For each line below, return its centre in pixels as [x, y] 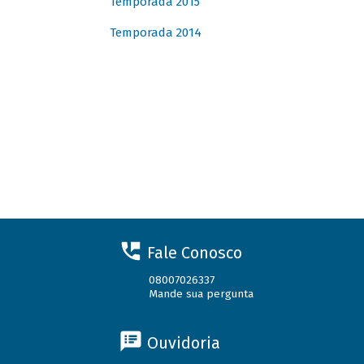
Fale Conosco [194, 252]
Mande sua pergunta [201, 294]
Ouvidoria [183, 342]
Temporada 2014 [155, 33]
